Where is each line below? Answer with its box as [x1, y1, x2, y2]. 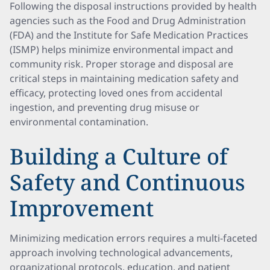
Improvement [10, 193, 154, 223]
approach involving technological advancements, [10, 246, 233, 259]
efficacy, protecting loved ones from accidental [10, 86, 222, 99]
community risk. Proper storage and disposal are [10, 57, 233, 71]
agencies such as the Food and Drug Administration [10, 14, 246, 27]
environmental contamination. [10, 115, 148, 128]
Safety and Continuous [10, 168, 245, 197]
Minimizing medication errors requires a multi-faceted [10, 231, 257, 245]
